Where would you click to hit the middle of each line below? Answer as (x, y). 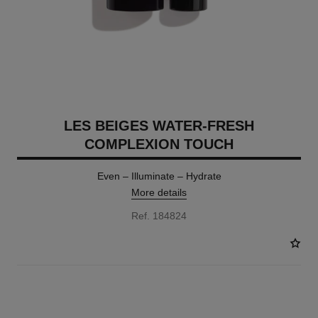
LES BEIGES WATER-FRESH (159, 126)
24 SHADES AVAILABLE (66, 291)
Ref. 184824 (159, 216)
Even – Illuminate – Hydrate (159, 176)
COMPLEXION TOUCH (159, 144)
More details (159, 192)
